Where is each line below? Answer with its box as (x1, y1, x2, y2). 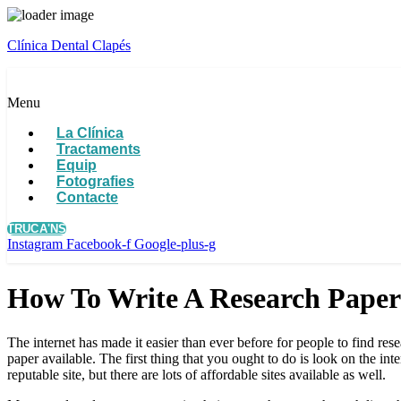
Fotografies (56, 174, 134, 189)
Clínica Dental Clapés (7, 38, 131, 53)
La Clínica (56, 125, 124, 141)
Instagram (7, 236, 63, 252)
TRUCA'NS (7, 222, 67, 235)
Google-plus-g (134, 236, 216, 252)
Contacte (56, 190, 118, 205)
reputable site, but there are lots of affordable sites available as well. (7, 366, 386, 382)
